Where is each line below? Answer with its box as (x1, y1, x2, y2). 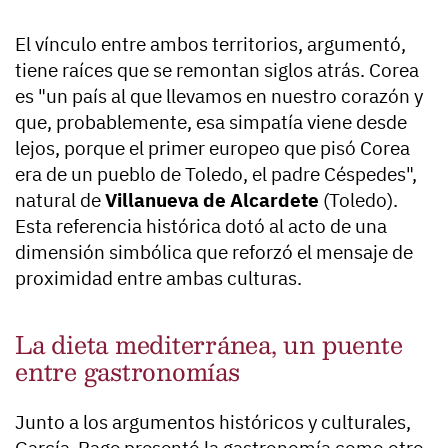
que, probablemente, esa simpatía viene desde (15, 110, 407, 135)
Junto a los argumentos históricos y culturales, (15, 410, 411, 435)
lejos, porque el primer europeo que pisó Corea (15, 136, 410, 161)
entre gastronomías (15, 351, 240, 392)
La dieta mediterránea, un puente (15, 324, 403, 365)
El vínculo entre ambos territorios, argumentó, (15, 32, 406, 57)
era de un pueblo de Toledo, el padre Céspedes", (15, 162, 417, 187)
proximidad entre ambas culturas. (15, 266, 302, 291)
